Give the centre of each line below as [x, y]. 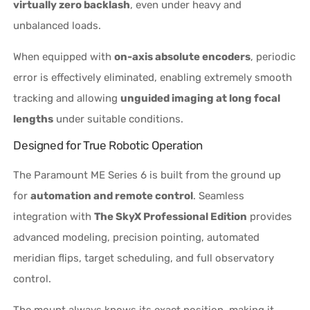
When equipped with [64, 56]
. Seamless [219, 195]
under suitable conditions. [119, 119]
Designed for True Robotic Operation [108, 145]
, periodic [273, 56]
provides [270, 216]
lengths [34, 119]
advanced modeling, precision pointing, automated [137, 237]
